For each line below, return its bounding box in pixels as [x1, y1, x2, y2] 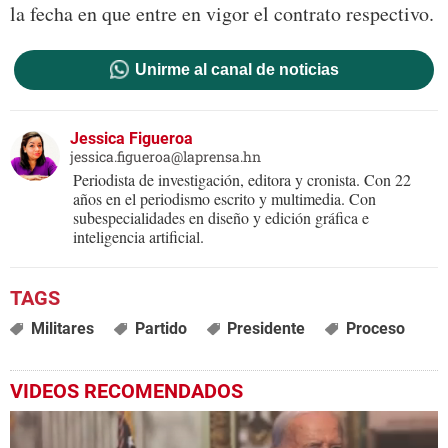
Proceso [346, 319, 406, 339]
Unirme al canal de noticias [134, 61, 339, 79]
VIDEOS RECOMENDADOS [10, 379, 243, 404]
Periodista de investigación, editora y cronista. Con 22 [73, 169, 411, 191]
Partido [134, 319, 187, 339]
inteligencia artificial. [73, 226, 204, 248]
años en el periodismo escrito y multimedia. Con [73, 188, 376, 210]
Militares [30, 319, 94, 339]
